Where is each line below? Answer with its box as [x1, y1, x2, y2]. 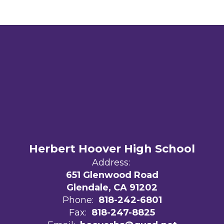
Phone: [62, 194, 93, 205]
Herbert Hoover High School [29, 141, 195, 155]
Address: [91, 156, 130, 168]
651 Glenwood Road [65, 169, 158, 180]
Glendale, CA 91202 [66, 181, 157, 193]
